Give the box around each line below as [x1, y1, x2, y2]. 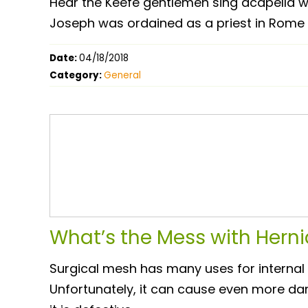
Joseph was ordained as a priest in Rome [49, 14, 305, 32]
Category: [49, 68, 104, 82]
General [104, 68, 141, 82]
